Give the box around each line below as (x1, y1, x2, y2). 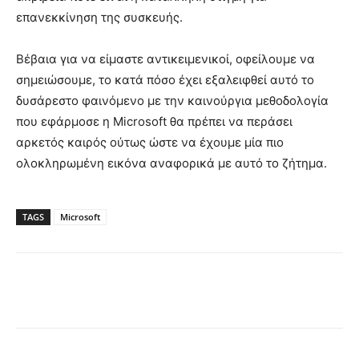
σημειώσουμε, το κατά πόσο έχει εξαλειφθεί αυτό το (16, 72, 314, 88)
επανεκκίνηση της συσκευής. (16, 10, 183, 26)
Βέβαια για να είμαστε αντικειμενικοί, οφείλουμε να (16, 51, 315, 67)
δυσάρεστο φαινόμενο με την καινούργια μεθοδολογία (16, 93, 329, 109)
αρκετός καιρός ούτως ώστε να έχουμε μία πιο (16, 135, 284, 151)
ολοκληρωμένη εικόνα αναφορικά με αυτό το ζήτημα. (16, 155, 327, 171)
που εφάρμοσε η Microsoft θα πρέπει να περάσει (16, 114, 292, 130)
